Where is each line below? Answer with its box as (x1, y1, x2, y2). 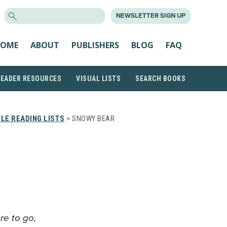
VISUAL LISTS (76, 74, 121, 83)
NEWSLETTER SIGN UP (116, 12, 185, 20)
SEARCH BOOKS (135, 74, 185, 83)
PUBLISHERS (71, 39, 119, 51)
